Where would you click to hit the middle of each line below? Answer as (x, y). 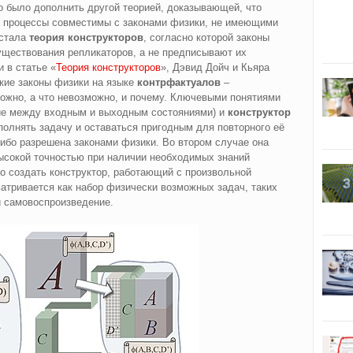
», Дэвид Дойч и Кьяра (215, 68)
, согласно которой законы (206, 38)
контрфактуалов (178, 83)
